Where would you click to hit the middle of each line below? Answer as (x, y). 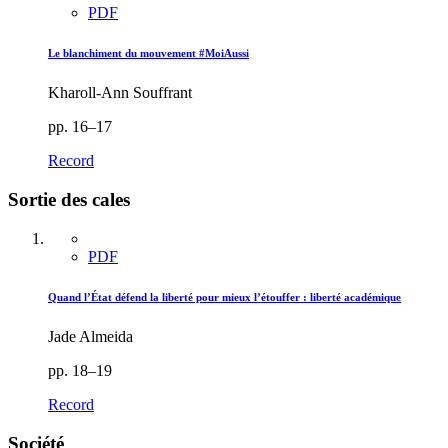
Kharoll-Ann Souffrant (120, 93)
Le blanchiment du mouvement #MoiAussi (148, 53)
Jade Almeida (90, 336)
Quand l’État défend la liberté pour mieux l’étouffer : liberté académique (224, 296)
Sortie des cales (69, 200)
